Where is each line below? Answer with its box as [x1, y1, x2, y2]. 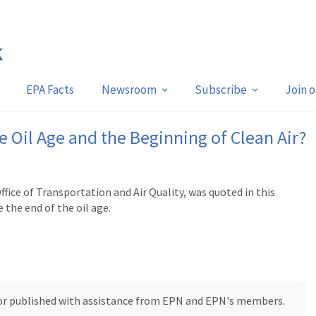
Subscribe [194, 82, 247, 97]
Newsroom [101, 82, 157, 97]
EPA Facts [25, 82, 74, 97]
